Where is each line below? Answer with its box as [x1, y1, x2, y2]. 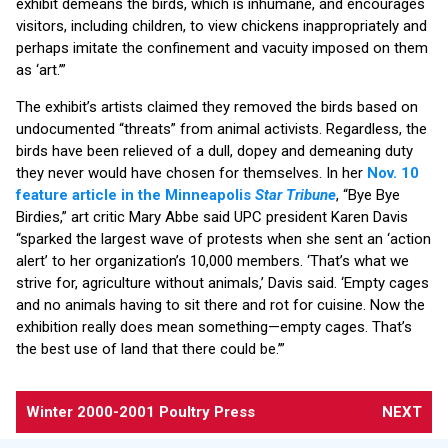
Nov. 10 [367, 163, 419, 182]
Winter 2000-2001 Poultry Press [26, 402, 255, 421]
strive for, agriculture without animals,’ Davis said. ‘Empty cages [16, 273, 429, 292]
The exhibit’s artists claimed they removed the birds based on [16, 97, 418, 116]
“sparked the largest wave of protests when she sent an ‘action [16, 229, 431, 248]
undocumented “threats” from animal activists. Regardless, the [16, 119, 427, 138]
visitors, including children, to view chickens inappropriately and [16, 16, 427, 35]
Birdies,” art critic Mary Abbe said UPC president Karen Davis [16, 207, 408, 226]
